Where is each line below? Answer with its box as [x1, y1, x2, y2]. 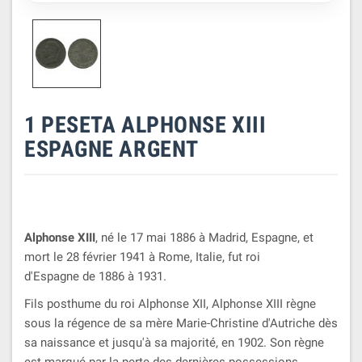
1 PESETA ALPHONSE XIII [24, 111, 267, 138]
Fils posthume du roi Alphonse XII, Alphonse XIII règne [24, 296, 316, 311]
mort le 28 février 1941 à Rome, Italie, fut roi [24, 249, 260, 264]
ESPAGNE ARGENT [24, 135, 199, 162]
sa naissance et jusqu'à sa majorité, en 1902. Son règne [24, 335, 324, 350]
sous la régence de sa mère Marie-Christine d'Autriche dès [24, 315, 338, 330]
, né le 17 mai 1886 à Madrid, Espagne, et [95, 229, 314, 245]
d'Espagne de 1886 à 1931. [24, 268, 166, 284]
